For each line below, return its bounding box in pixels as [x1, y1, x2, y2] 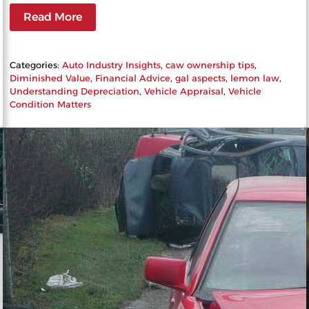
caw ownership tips [166, 59, 255, 70]
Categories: [10, 59, 63, 70]
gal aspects [175, 72, 226, 83]
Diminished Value [10, 72, 91, 83]
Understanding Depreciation [10, 85, 140, 97]
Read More [23, 10, 83, 23]
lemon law [230, 72, 280, 83]
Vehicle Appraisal [144, 85, 224, 97]
